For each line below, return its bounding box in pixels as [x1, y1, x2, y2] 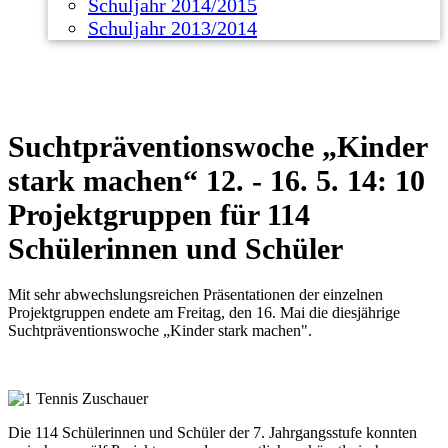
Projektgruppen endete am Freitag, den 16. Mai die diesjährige [8, 304, 400, 321]
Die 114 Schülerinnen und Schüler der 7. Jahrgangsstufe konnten [8, 424, 417, 441]
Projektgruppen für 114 [8, 198, 310, 231]
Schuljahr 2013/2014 [88, 17, 257, 39]
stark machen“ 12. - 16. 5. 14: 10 [8, 164, 425, 197]
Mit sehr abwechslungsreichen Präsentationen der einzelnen [8, 286, 383, 303]
